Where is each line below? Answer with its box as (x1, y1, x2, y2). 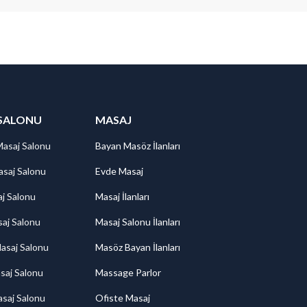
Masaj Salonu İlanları (95, 216, 180, 228)
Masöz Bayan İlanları (95, 241, 180, 253)
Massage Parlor (95, 267, 161, 278)
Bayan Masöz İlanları (95, 140, 180, 151)
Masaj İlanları (95, 191, 149, 202)
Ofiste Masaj (95, 292, 150, 304)
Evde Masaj (95, 165, 143, 177)
